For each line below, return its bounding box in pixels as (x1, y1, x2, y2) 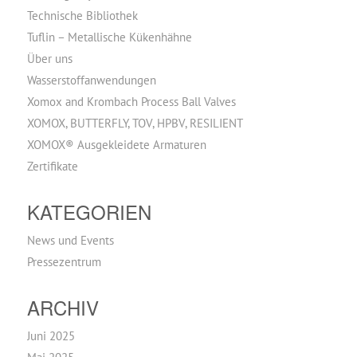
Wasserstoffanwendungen (26, 73, 156, 88)
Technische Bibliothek (26, 8, 138, 23)
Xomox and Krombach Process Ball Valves (26, 94, 236, 109)
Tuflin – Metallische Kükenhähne (26, 29, 192, 45)
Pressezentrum (26, 254, 101, 269)
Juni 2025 (26, 328, 75, 343)
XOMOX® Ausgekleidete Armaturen (26, 137, 206, 152)
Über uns (26, 51, 73, 66)
